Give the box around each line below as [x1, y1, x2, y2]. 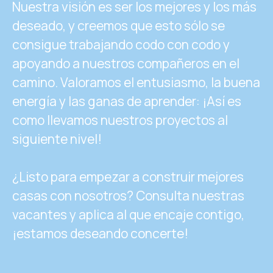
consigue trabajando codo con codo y [12, 35, 230, 53]
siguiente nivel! [12, 130, 102, 147]
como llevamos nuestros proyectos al [12, 111, 228, 129]
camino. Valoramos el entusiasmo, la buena [12, 73, 260, 91]
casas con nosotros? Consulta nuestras [12, 186, 244, 204]
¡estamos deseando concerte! [12, 224, 188, 242]
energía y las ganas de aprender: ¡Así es [12, 92, 241, 110]
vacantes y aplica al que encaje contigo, [12, 205, 244, 223]
